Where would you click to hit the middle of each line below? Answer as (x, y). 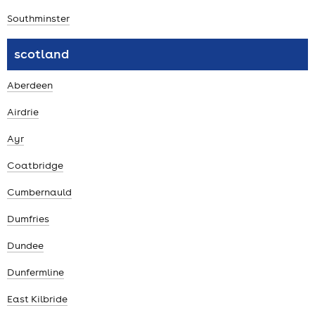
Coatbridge (35, 166)
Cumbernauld (39, 192)
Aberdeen (30, 85)
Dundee (25, 245)
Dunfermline (36, 272)
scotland (41, 53)
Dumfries (28, 219)
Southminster (38, 18)
